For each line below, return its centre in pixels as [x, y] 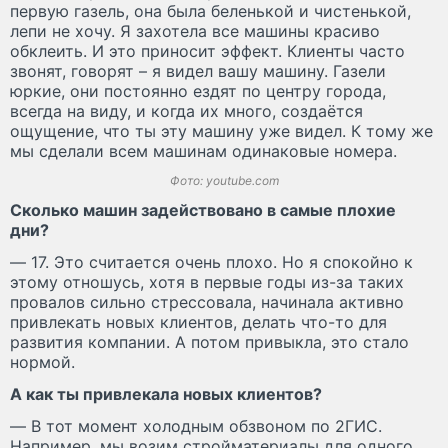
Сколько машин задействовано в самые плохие [203, 209]
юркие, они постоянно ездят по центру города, [198, 90]
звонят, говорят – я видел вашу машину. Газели [198, 70]
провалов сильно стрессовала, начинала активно [207, 301]
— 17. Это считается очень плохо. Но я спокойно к [211, 261]
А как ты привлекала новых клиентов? [166, 393]
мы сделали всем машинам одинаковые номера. [206, 150]
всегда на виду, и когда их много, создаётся [186, 110]
